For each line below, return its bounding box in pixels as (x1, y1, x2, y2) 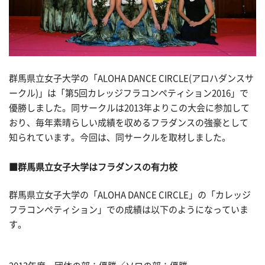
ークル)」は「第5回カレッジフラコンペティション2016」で (9, 88, 248, 98)
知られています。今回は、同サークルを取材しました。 (9, 132, 231, 142)
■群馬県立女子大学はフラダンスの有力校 (9, 162, 177, 172)
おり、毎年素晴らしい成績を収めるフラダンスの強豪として (9, 118, 248, 127)
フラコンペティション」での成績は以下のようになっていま (9, 205, 248, 215)
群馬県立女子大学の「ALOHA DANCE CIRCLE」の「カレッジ (9, 190, 251, 200)
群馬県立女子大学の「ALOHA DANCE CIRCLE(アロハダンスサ (9, 73, 254, 83)
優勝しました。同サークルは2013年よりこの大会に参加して (9, 103, 250, 112)
